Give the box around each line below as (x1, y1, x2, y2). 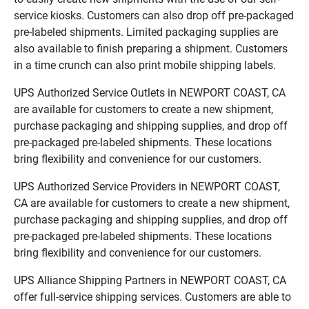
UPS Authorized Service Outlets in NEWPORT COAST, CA (14, 86, 286, 99)
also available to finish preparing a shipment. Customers (14, 41, 288, 55)
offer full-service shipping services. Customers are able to (14, 290, 291, 303)
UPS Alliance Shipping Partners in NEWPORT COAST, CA (14, 273, 286, 287)
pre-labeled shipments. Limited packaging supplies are (14, 25, 278, 39)
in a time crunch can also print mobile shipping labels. (14, 58, 276, 72)
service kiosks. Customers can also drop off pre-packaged (14, 8, 294, 22)
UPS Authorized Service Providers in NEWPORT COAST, (14, 179, 280, 193)
